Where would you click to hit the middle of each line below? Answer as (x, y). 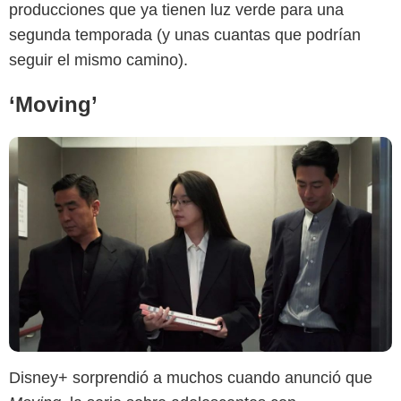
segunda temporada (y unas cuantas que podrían (185, 34)
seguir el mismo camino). (98, 60)
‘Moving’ (53, 104)
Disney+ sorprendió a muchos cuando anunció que (191, 378)
